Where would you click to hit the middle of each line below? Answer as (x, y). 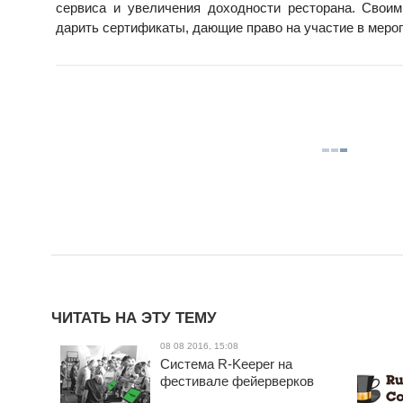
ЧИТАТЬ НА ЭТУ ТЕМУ (134, 318)
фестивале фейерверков (237, 381)
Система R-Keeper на (226, 364)
